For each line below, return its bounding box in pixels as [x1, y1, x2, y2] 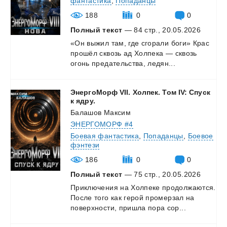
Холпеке [131, 183, 160, 192]
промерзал [145, 193, 184, 202]
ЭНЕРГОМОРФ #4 [70, 120, 133, 128]
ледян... [147, 59, 176, 67]
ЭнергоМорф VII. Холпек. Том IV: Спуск [70, 88, 210, 96]
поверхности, [70, 203, 117, 212]
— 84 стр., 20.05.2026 [122, 25, 201, 34]
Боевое [187, 131, 213, 140]
